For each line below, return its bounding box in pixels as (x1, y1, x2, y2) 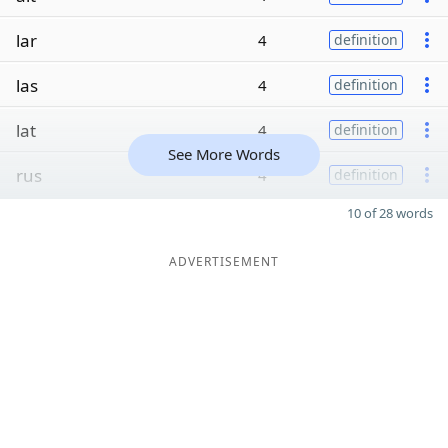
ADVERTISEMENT (169, 253, 279, 270)
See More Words (168, 144, 280, 164)
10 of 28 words (347, 204, 433, 222)
